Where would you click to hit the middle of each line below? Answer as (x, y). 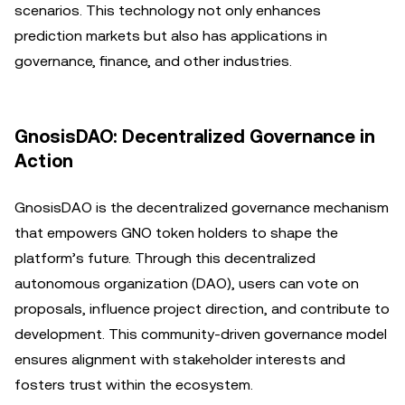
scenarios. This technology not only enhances (168, 10)
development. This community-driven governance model (201, 334)
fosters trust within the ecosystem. (134, 385)
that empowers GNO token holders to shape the (176, 233)
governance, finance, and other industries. (153, 61)
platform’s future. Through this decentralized (165, 258)
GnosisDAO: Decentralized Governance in (195, 137)
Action (44, 161)
